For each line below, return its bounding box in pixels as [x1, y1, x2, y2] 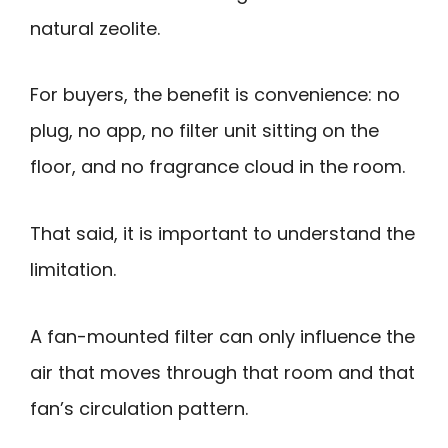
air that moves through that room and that [30, 359, 415, 385]
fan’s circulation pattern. [30, 395, 248, 421]
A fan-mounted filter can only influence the [30, 323, 415, 349]
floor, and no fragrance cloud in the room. [30, 154, 405, 180]
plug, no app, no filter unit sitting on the [30, 118, 379, 144]
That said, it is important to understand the [30, 221, 415, 247]
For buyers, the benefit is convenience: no [30, 82, 400, 108]
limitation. [30, 257, 116, 283]
